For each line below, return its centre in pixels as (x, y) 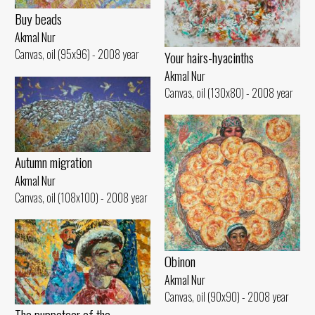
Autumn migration (53, 162)
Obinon (180, 262)
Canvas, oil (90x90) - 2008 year (227, 297)
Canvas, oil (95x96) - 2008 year (77, 54)
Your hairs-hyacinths (209, 57)
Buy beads (38, 18)
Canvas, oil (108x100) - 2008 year (81, 197)
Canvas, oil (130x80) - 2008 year (229, 92)
